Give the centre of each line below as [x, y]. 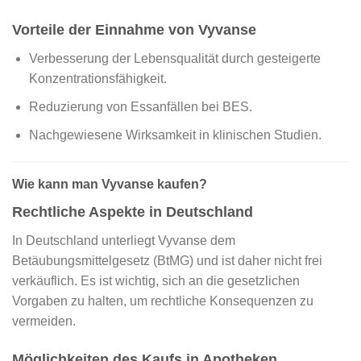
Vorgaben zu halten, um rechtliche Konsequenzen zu [163, 301]
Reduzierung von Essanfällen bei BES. [140, 106]
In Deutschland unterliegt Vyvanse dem [124, 241]
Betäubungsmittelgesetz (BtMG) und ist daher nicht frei [167, 261]
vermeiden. [44, 322]
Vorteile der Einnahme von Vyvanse [134, 30]
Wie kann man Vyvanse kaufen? [110, 185]
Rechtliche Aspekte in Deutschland [133, 212]
